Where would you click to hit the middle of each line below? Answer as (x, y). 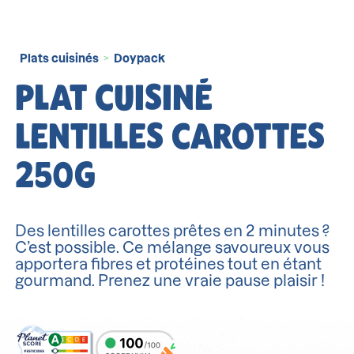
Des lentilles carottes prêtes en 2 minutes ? (173, 232)
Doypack (140, 58)
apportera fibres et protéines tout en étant (169, 265)
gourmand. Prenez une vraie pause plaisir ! (170, 281)
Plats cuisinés (60, 58)
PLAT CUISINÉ (114, 98)
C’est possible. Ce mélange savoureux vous (173, 248)
